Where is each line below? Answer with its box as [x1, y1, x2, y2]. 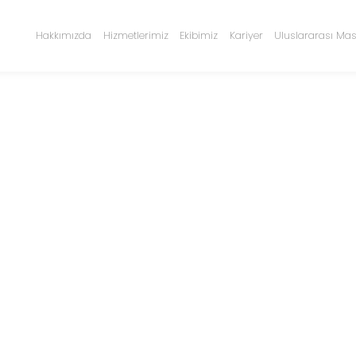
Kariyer [229, 29, 263, 42]
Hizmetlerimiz [103, 29, 168, 42]
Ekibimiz [180, 29, 219, 42]
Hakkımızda [35, 29, 91, 42]
